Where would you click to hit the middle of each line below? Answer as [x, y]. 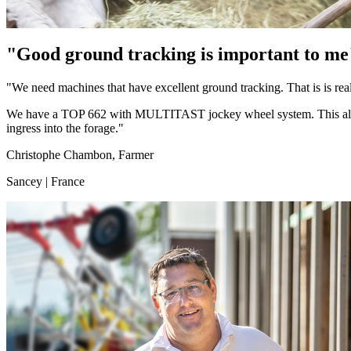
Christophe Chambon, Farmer [80, 154]
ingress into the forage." [65, 128]
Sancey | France [45, 181]
